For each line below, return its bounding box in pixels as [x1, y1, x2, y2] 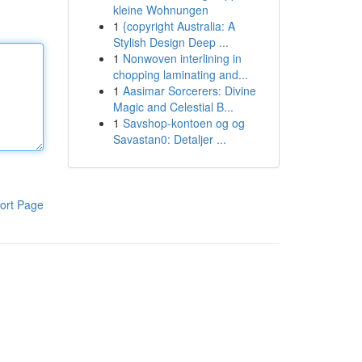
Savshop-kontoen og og [122, 115, 245, 131]
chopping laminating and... [112, 66, 248, 82]
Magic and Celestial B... [112, 99, 234, 115]
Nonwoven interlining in [122, 50, 242, 66]
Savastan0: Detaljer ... [112, 131, 226, 147]
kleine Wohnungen [112, 2, 208, 18]
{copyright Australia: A [122, 18, 235, 34]
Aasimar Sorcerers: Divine [122, 82, 256, 99]
